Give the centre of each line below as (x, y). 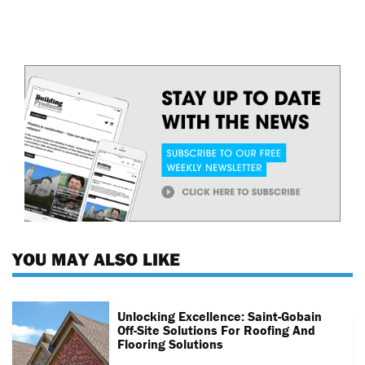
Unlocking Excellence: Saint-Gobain (220, 316)
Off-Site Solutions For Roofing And (217, 330)
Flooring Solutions (171, 343)
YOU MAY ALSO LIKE (96, 259)
